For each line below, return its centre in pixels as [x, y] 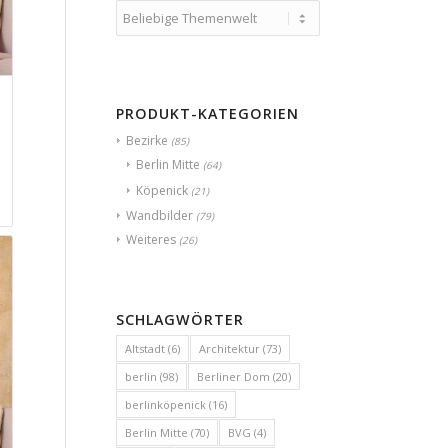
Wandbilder [159, 215]
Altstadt [144, 348]
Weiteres [150, 239]
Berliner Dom [233, 376]
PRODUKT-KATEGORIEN [207, 113]
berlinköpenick [165, 404]
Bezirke [146, 140]
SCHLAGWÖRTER [179, 319]
